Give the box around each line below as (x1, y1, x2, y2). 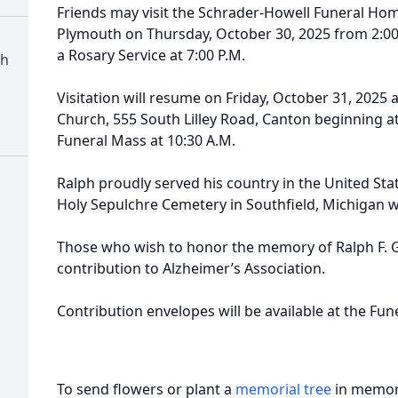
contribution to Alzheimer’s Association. (57, 259, 325, 278)
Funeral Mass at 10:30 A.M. (57, 131, 235, 150)
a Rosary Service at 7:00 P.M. (57, 45, 245, 65)
